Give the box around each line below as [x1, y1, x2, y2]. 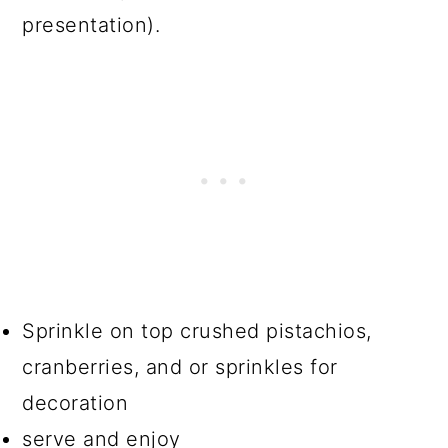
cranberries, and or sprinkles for [22, 354, 338, 379]
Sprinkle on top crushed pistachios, [22, 318, 372, 343]
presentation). [22, 12, 161, 37]
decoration [22, 390, 129, 415]
